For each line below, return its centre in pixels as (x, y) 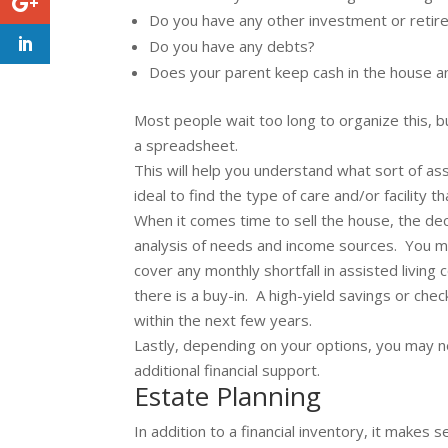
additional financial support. (227, 370)
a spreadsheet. (186, 145)
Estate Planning (228, 396)
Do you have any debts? (232, 46)
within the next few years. (223, 320)
